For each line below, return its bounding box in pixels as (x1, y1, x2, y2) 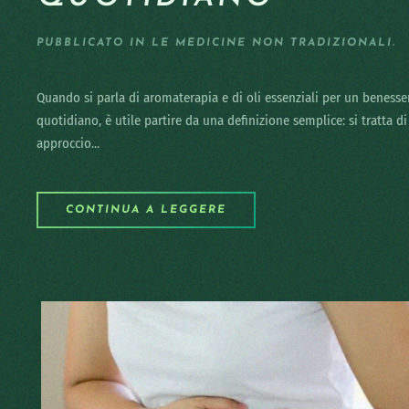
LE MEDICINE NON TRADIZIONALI (152, 37, 393, 48)
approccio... (37, 135, 100, 152)
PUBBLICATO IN (37, 37, 152, 48)
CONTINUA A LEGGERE (66, 204, 226, 215)
